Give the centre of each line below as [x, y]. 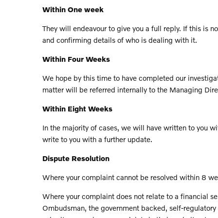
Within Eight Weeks [77, 108]
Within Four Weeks [76, 59]
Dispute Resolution [76, 158]
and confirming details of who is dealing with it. [120, 40]
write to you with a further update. [97, 139]
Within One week [73, 9]
